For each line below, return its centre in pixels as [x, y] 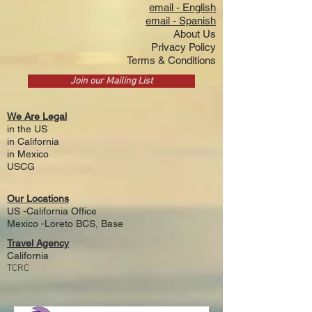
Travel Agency [38, 243]
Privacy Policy [184, 47]
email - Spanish [181, 21]
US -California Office [52, 211]
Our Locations [38, 198]
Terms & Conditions [171, 60]
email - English [182, 7]
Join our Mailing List [111, 81]
